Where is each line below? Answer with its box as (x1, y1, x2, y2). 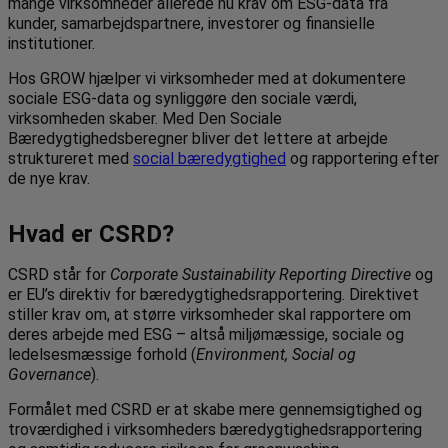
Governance (8, 364, 91, 384)
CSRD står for (8, 264, 110, 284)
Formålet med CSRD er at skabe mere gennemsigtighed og (8, 399, 422, 419)
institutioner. (8, 33, 95, 53)
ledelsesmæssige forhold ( (8, 344, 196, 364)
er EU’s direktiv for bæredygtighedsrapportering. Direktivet (8, 284, 419, 304)
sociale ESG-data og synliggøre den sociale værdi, (8, 88, 357, 108)
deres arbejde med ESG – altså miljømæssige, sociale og (8, 324, 404, 344)
